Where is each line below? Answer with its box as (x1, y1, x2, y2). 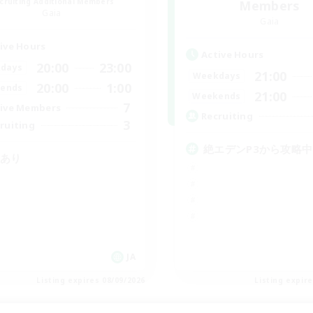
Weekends (192, 90, 241, 103)
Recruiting (201, 110, 253, 123)
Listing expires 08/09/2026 (36, 275, 145, 285)
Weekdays (192, 70, 241, 82)
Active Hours (201, 48, 264, 61)
